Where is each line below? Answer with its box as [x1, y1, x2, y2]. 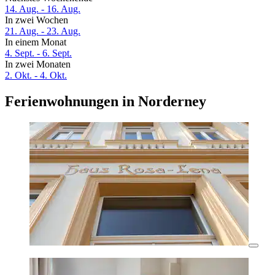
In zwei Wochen [5, 15, 68, 26]
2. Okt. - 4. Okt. [5, 70, 67, 81]
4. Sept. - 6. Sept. [5, 48, 72, 59]
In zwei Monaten [5, 59, 71, 70]
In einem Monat [5, 37, 66, 48]
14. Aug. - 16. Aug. [5, 4, 80, 15]
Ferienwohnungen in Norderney [5, 93, 206, 110]
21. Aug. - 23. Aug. [5, 26, 80, 37]
